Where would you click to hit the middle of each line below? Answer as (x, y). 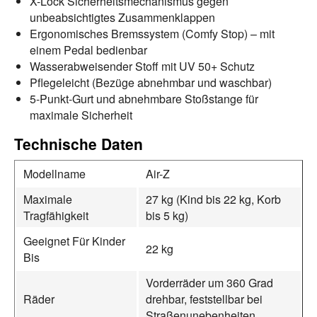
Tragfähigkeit (56, 215)
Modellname (54, 173)
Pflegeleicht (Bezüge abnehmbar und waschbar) (151, 82)
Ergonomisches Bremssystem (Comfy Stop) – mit (152, 33)
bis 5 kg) (167, 215)
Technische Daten (79, 143)
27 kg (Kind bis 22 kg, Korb (213, 199)
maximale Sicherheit (81, 115)
